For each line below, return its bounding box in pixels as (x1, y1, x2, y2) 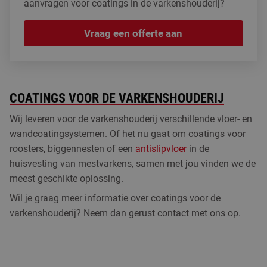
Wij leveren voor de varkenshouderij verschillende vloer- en (10, 113, 252, 125)
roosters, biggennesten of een (10, 143, 135, 154)
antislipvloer (135, 143, 187, 154)
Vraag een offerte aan (84, 27, 183, 39)
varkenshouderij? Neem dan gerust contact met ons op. (10, 207, 241, 219)
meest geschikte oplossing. (10, 173, 123, 184)
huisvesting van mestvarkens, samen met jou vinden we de (10, 158, 256, 169)
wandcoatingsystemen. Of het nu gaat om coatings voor (10, 128, 246, 139)
